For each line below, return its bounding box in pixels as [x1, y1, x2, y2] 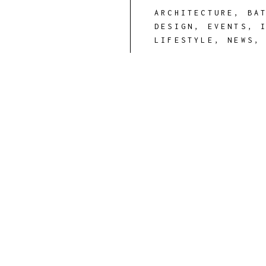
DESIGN [154, 22, 195, 31]
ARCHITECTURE [154, 8, 235, 17]
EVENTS [207, 22, 248, 31]
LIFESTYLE [154, 36, 214, 45]
